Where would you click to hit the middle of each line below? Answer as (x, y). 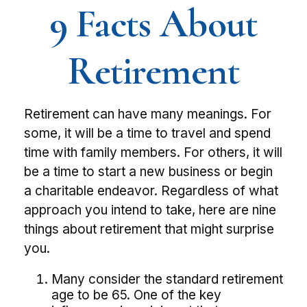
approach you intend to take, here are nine (150, 210)
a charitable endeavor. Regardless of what (151, 191)
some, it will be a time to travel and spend (147, 133)
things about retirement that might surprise (149, 229)
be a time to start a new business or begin (148, 172)
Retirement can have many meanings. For (148, 114)
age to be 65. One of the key (136, 295)
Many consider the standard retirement (167, 279)
